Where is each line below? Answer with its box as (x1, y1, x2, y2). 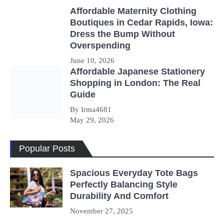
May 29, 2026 (70, 115, 114, 124)
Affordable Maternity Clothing (70, 5, 196, 16)
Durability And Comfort (70, 190, 168, 201)
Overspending (70, 40, 130, 50)
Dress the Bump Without (70, 28, 175, 39)
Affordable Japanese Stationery (70, 66, 205, 76)
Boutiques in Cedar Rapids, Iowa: (70, 17, 213, 27)
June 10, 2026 (70, 56, 114, 64)
